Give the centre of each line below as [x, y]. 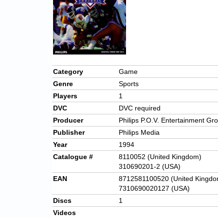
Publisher [69, 133]
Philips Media [139, 133]
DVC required [140, 108]
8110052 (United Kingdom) [160, 157]
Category [68, 72]
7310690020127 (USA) [154, 189]
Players [65, 96]
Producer [68, 120]
